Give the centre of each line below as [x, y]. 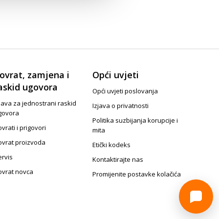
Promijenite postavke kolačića [137, 174]
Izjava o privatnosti [121, 106]
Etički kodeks [112, 145]
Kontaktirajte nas [118, 159]
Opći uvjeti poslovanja [125, 91]
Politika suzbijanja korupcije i [135, 120]
